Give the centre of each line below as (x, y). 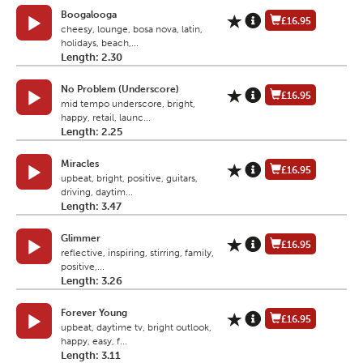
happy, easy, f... (94, 342)
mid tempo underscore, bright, (128, 104)
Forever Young (94, 313)
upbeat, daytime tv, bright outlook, (136, 328)
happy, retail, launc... (106, 118)
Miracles (80, 164)
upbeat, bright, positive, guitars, (129, 179)
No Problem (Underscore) (120, 90)
